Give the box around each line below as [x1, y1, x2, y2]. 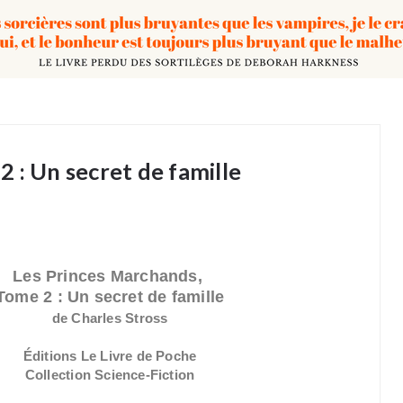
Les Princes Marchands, [13, 267, 208, 285]
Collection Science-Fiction [24, 367, 195, 382]
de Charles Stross [51, 310, 168, 326]
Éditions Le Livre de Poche [22, 348, 197, 363]
